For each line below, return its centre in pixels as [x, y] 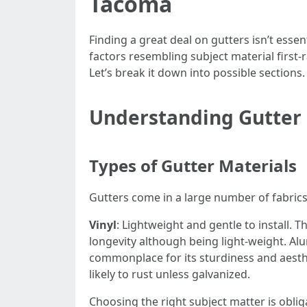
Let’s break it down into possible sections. [197, 73]
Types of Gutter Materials [193, 165]
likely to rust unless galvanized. [170, 274]
